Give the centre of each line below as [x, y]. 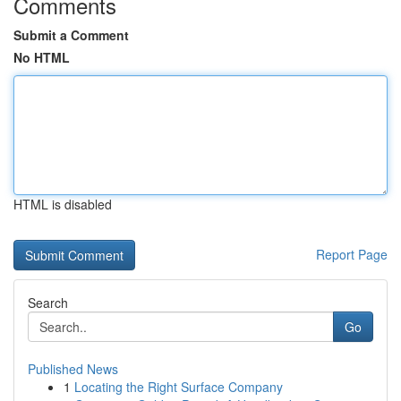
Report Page [352, 254]
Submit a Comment [71, 35]
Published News [73, 369]
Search [48, 303]
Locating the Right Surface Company [179, 387]
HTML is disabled [63, 204]
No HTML [42, 57]
